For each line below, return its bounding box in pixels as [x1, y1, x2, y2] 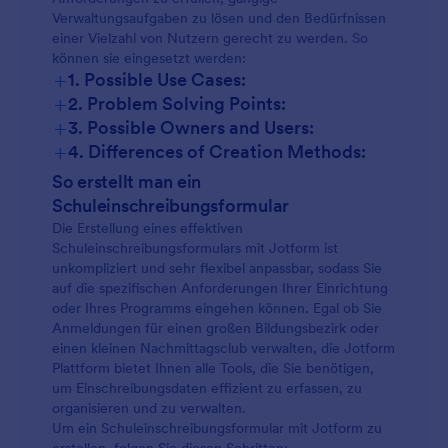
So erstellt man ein [52, 170, 202, 193]
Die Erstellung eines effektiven [52, 219, 243, 237]
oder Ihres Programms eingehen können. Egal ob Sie [52, 299, 382, 317]
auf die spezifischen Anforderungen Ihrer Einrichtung [52, 279, 388, 297]
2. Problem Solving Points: [68, 92, 286, 115]
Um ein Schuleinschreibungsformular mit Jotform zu [52, 419, 382, 437]
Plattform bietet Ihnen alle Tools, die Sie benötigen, [52, 359, 374, 377]
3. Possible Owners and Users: [68, 116, 314, 139]
